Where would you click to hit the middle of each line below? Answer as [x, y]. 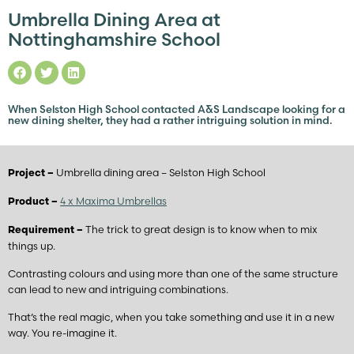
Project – [32, 173]
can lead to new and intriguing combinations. [118, 289]
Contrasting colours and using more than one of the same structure [173, 273]
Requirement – [47, 230]
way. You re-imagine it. [62, 333]
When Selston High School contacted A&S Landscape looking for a [177, 109]
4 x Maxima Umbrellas [113, 201]
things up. [32, 246]
